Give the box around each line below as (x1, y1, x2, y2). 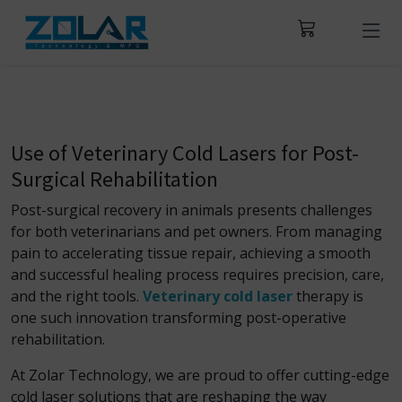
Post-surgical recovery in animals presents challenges (11, 200, 372, 220)
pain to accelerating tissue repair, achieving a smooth (11, 243, 371, 263)
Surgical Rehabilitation (11, 165, 218, 193)
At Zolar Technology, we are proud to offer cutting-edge (11, 365, 389, 385)
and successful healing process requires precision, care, (11, 265, 384, 284)
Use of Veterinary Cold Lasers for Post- (11, 139, 359, 167)
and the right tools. (11, 286, 143, 306)
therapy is (293, 286, 363, 306)
